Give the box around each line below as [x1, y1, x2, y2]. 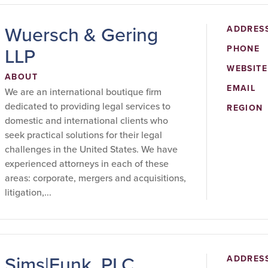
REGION [227, 102, 263, 114]
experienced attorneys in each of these [5, 157, 169, 170]
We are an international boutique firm [5, 85, 162, 99]
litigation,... [5, 185, 51, 199]
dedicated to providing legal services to [5, 99, 170, 113]
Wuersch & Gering [5, 20, 158, 49]
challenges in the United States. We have [5, 142, 178, 156]
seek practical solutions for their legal [5, 128, 162, 142]
